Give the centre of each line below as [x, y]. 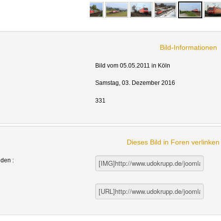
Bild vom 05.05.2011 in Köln [132, 65]
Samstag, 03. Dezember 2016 [135, 83]
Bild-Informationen [189, 47]
